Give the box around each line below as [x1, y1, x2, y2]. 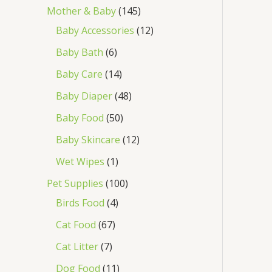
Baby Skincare [56, 132, 120, 146]
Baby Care [56, 67, 103, 81]
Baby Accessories [56, 23, 134, 37]
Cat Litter [56, 239, 98, 253]
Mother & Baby [47, 4, 116, 18]
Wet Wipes [56, 154, 104, 168]
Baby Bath [56, 45, 103, 59]
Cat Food [56, 217, 96, 231]
